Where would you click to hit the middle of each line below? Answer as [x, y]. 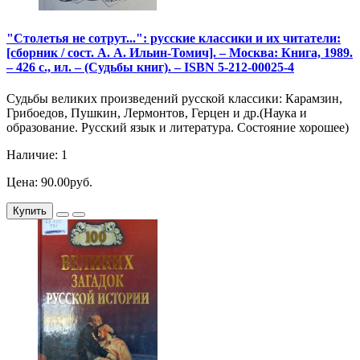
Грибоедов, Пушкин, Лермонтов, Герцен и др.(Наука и [157, 112]
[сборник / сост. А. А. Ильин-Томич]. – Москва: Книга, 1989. [180, 52]
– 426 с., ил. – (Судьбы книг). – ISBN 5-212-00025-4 [150, 67]
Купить [30, 211]
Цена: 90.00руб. [49, 182]
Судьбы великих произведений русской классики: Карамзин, [174, 98]
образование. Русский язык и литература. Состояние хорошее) [178, 127]
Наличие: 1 [37, 154]
